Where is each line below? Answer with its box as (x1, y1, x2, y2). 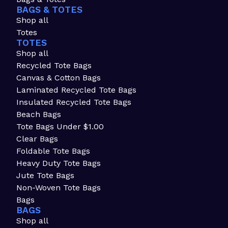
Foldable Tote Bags (16, 146, 90, 156)
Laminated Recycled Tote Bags (16, 85, 136, 95)
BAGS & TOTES (16, 5, 82, 15)
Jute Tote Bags (16, 170, 74, 181)
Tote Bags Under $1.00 (16, 122, 104, 132)
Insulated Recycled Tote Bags (16, 97, 131, 107)
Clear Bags (16, 134, 58, 144)
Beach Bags (16, 109, 61, 120)
